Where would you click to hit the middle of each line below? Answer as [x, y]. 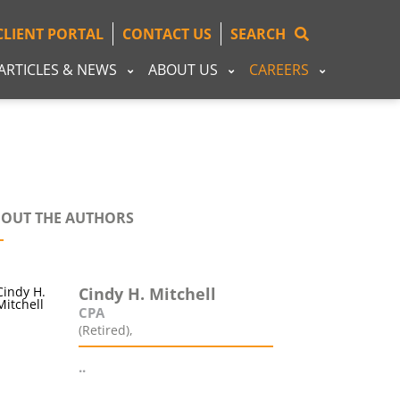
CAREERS [279, 70]
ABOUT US [183, 70]
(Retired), [106, 330]
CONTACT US [167, 34]
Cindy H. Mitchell [148, 294]
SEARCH [258, 34]
